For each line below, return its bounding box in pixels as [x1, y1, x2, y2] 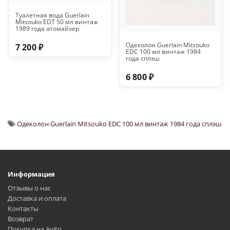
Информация [8, 169, 55, 179]
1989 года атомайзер [15, 24, 79, 33]
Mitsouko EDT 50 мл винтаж [15, 17, 98, 27]
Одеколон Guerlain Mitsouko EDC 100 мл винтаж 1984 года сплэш [17, 119, 222, 129]
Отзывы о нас [8, 183, 51, 193]
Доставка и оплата [8, 194, 66, 203]
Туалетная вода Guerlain [15, 11, 89, 20]
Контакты [8, 204, 39, 214]
